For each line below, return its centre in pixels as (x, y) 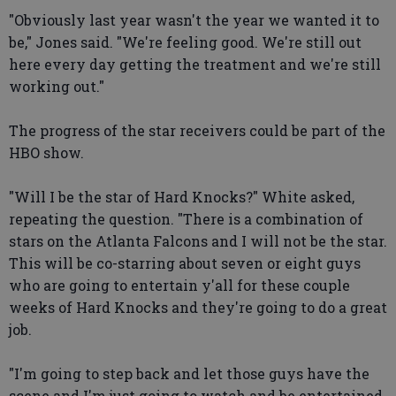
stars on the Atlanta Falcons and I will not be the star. (198, 240)
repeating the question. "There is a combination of (186, 218)
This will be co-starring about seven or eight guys (185, 263)
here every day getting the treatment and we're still (195, 64)
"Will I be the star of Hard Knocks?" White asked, (182, 196)
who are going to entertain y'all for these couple (179, 285)
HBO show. (46, 152)
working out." (57, 86)
